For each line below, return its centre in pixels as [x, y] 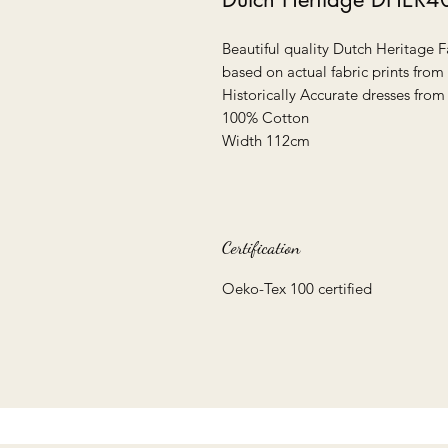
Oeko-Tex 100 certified [297, 288]
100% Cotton [265, 117]
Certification [261, 247]
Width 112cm [266, 140]
